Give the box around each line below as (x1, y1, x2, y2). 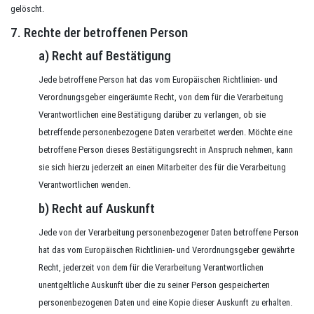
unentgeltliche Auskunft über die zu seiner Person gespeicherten (39, 280, 270, 290)
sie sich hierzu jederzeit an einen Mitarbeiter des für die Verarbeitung (39, 162, 286, 172)
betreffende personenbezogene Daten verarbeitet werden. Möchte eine (39, 127, 292, 137)
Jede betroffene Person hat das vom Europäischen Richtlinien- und (39, 74, 278, 85)
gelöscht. (11, 4, 44, 14)
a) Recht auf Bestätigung (39, 48, 171, 64)
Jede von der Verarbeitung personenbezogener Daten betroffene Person (39, 227, 299, 238)
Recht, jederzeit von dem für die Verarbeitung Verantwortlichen (39, 262, 264, 273)
